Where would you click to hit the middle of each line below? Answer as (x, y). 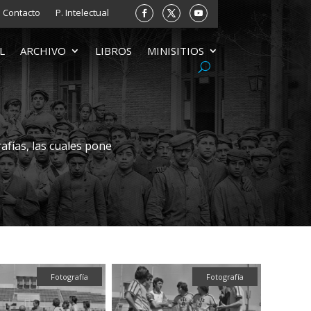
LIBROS (113, 51)
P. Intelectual (82, 12)
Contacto (21, 12)
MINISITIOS (175, 51)
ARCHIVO (43, 51)
